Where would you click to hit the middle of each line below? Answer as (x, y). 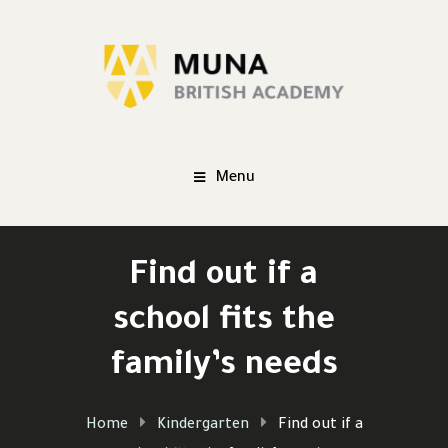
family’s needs (224, 367)
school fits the (224, 322)
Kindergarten (202, 425)
